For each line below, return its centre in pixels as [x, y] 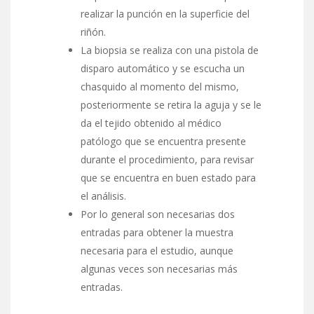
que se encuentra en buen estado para [168, 177]
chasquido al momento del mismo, [160, 86]
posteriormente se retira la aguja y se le [171, 104]
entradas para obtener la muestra [157, 232]
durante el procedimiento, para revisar [167, 159]
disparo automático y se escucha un [163, 68]
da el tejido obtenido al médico [151, 123]
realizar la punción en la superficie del [165, 13]
